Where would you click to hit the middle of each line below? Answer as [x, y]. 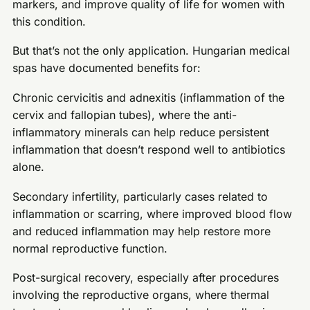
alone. [29, 166]
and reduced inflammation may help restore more [142, 231]
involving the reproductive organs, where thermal [141, 295]
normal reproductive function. [90, 248]
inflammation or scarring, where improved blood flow [153, 213]
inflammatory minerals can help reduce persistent [141, 132]
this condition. [49, 21]
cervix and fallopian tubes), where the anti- [125, 115]
